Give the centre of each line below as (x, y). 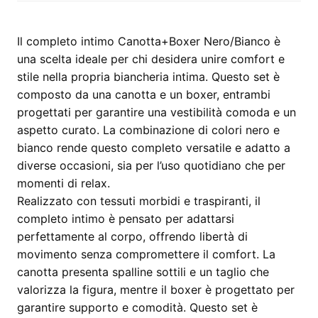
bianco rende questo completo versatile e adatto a (154, 148)
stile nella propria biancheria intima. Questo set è (148, 77)
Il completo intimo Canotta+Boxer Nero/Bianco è (149, 41)
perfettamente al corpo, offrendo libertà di (132, 236)
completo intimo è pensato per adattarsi (126, 219)
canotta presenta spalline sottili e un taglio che (143, 272)
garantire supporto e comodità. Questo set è (137, 307)
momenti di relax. (64, 183)
